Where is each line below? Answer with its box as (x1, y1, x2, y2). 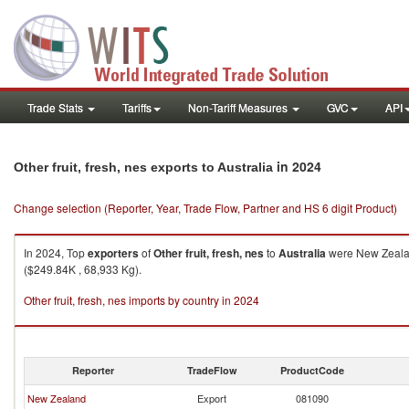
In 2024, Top (24, 245, 88, 260)
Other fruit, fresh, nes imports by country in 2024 (24, 292, 259, 308)
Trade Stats (27, 100, 86, 115)
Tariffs (122, 100, 152, 115)
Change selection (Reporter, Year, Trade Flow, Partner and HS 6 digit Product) (14, 200, 397, 215)
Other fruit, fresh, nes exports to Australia (14, 160, 273, 174)
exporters (88, 245, 139, 261)
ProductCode (280, 363, 344, 377)
